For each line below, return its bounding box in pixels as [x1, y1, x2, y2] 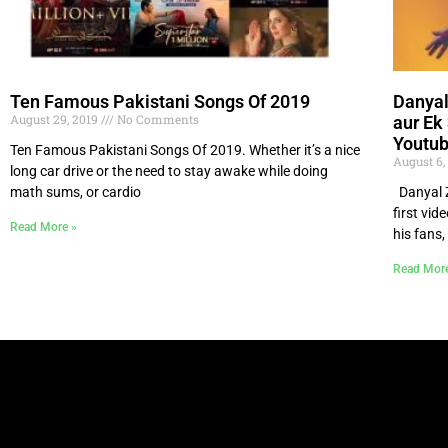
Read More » [10, 220, 77, 235]
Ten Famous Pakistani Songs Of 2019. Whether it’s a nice [10, 142, 360, 159]
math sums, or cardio [10, 184, 141, 201]
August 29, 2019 [10, 111, 101, 128]
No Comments [114, 111, 199, 128]
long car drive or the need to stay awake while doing [10, 163, 328, 180]
